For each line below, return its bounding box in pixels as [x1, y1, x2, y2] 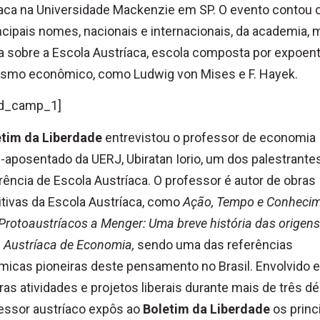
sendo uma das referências [137, 236, 293, 252]
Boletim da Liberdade [143, 301, 270, 316]
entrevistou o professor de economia [102, 129, 316, 145]
